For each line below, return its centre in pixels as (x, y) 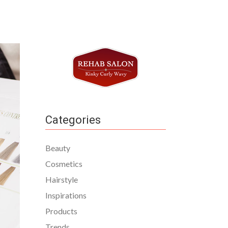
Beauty (58, 148)
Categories (73, 120)
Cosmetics (64, 164)
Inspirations (66, 195)
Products (61, 211)
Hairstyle (61, 179)
